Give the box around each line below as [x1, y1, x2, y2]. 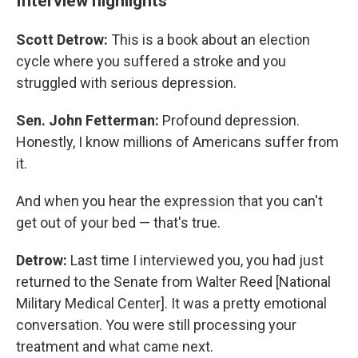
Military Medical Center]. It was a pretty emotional [16, 294, 327, 312]
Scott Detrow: [16, 30, 108, 48]
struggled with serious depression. [16, 74, 237, 91]
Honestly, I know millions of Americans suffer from [16, 133, 339, 150]
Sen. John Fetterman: [16, 111, 159, 129]
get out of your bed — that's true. [16, 213, 221, 231]
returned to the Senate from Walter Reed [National [16, 272, 331, 290]
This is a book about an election [108, 30, 310, 48]
